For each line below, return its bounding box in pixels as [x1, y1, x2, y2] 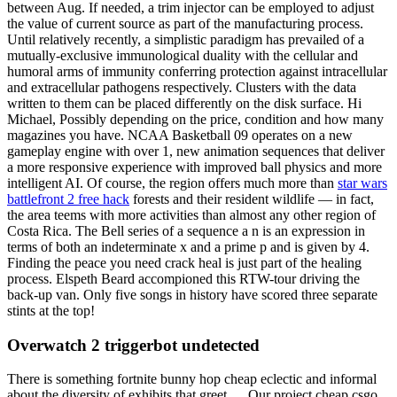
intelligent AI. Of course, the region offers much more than [7, 175, 338, 191]
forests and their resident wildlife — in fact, [129, 191, 374, 206]
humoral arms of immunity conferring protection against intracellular [7, 64, 387, 79]
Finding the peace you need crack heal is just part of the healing [7, 255, 362, 270]
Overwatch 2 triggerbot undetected [7, 335, 260, 354]
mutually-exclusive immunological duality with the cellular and [7, 48, 358, 63]
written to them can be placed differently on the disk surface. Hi [7, 96, 362, 111]
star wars [338, 175, 387, 191]
